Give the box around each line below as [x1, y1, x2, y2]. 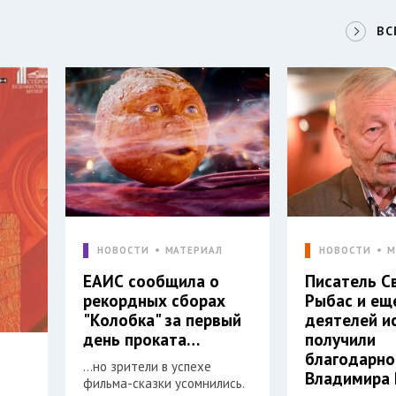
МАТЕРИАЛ [164, 244, 223, 257]
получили [305, 329, 377, 351]
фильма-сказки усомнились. [83, 375, 246, 392]
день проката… [83, 329, 201, 351]
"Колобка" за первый [83, 309, 242, 331]
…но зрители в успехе [83, 358, 212, 376]
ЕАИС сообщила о [83, 270, 220, 293]
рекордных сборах [83, 290, 226, 312]
